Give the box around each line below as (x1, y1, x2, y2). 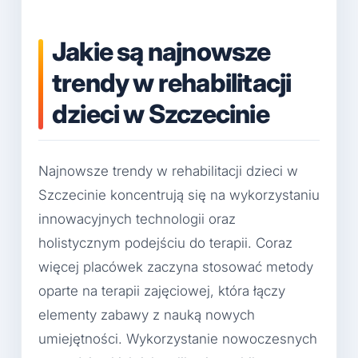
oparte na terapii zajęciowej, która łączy (38, 283, 285, 300)
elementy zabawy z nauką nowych (38, 307, 255, 324)
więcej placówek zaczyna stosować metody (38, 259, 313, 276)
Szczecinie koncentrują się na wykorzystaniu (38, 187, 320, 204)
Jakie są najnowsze (52, 35, 271, 67)
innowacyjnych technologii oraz (38, 211, 236, 228)
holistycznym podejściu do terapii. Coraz (38, 235, 292, 252)
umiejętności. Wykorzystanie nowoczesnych (38, 331, 317, 348)
